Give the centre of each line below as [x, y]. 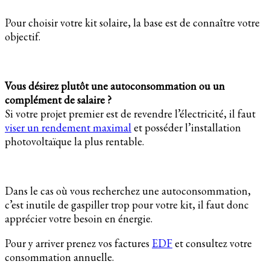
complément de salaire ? [58, 99]
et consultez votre [212, 243]
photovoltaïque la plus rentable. [76, 141]
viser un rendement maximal [68, 127]
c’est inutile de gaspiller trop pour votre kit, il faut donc [127, 204]
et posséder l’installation [186, 127]
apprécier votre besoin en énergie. [80, 218]
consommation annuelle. [61, 257]
